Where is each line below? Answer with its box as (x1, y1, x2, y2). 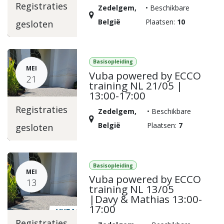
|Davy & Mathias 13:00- (89, 192, 202, 206)
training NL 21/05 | (89, 78, 183, 93)
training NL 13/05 (89, 182, 174, 196)
